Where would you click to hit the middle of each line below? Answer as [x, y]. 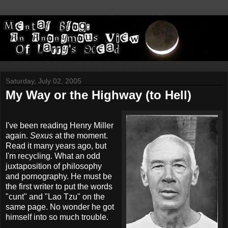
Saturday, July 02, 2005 [44, 81]
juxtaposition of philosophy [54, 166]
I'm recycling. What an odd [53, 156]
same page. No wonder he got [60, 207]
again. [18, 135]
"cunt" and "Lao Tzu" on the [55, 196]
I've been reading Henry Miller [60, 125]
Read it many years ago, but [56, 146]
